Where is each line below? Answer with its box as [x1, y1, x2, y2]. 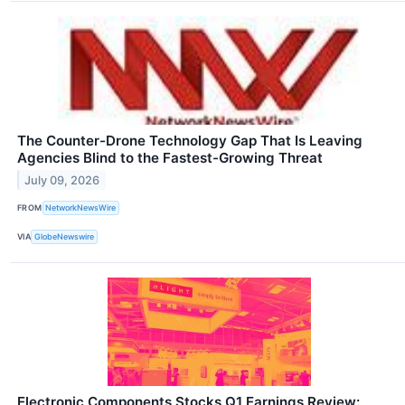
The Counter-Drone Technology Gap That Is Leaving [17, 131, 363, 149]
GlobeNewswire [34, 231, 95, 242]
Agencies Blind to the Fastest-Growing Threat [17, 148, 323, 166]
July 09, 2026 [24, 173, 100, 187]
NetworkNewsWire [45, 202, 117, 213]
